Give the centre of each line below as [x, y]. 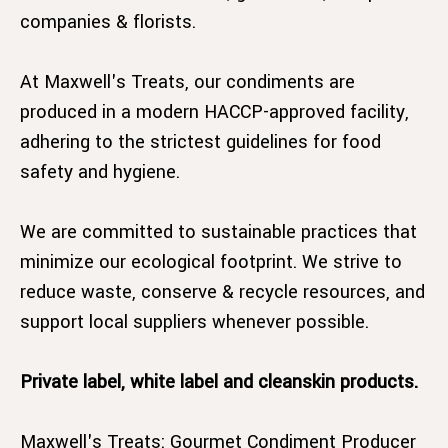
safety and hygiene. [100, 171]
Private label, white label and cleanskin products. [219, 381]
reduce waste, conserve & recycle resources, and [222, 291]
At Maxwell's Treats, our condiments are [187, 81]
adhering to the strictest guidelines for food [200, 141]
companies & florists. [108, 21]
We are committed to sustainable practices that [218, 231]
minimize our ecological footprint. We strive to [211, 261]
